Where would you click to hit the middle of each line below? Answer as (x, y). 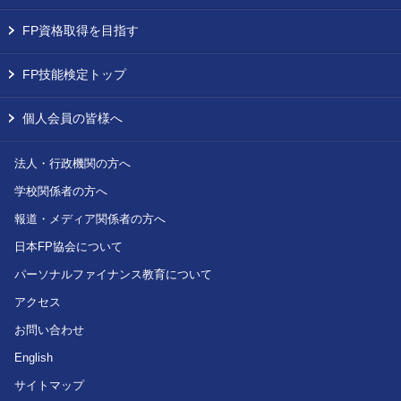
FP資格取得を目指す (81, 30)
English (34, 357)
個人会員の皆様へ (73, 118)
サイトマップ (49, 385)
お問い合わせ (49, 329)
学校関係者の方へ (61, 191)
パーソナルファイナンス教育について (113, 274)
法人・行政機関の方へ (73, 163)
